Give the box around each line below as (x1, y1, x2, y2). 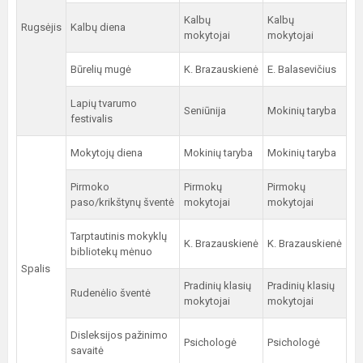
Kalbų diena (70, 21, 126, 33)
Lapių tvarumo (70, 97, 137, 109)
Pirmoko (70, 181, 109, 193)
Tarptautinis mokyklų (70, 230, 167, 242)
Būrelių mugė (70, 63, 131, 75)
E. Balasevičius (267, 63, 336, 75)
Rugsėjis (21, 21, 62, 33)
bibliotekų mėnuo (70, 246, 152, 258)
